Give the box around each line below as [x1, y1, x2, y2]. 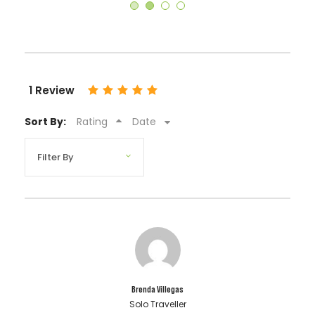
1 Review [29, 83, 75, 98]
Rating [77, 115, 108, 129]
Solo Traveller [129, 298, 186, 311]
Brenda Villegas [131, 283, 184, 295]
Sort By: [25, 115, 66, 129]
